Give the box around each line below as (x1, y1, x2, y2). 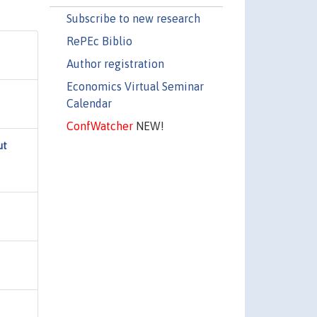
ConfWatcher (66, 119, 133, 132)
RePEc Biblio (66, 34, 132, 47)
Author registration (66, 57, 164, 70)
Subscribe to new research (66, 11, 200, 25)
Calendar (66, 96, 112, 110)
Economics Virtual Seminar (66, 79, 204, 93)
